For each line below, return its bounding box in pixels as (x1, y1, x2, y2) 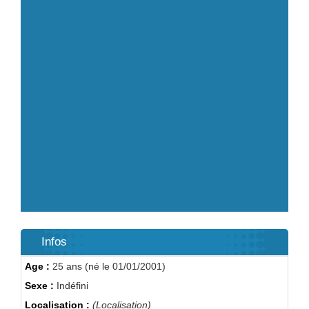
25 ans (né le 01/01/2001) (50, 261, 166, 272)
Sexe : (25, 280, 54, 291)
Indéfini (54, 280, 88, 291)
